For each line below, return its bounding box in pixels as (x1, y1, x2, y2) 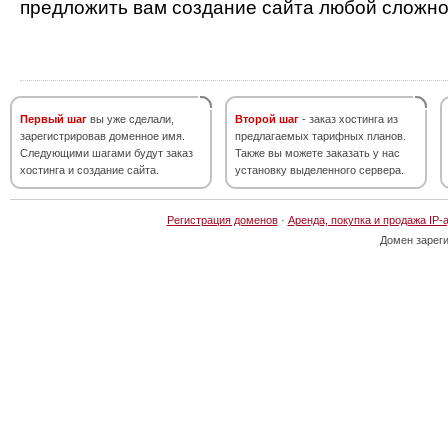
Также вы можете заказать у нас (235, 147, 400, 159)
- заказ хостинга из (299, 113, 398, 125)
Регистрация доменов (166, 214, 278, 226)
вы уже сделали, (87, 113, 174, 125)
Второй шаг (235, 113, 299, 125)
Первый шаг (20, 113, 87, 125)
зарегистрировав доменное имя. (20, 130, 185, 142)
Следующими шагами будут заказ (20, 147, 193, 159)
